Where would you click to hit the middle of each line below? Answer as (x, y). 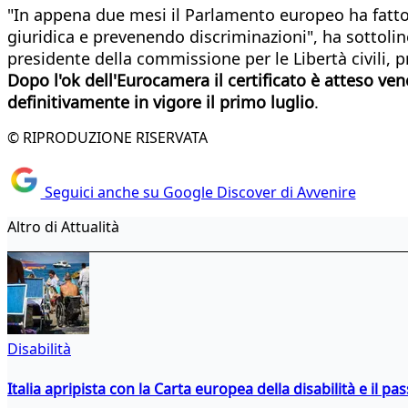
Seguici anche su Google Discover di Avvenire (198, 193)
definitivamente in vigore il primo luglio (161, 102)
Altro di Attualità (63, 227)
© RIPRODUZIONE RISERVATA (107, 137)
